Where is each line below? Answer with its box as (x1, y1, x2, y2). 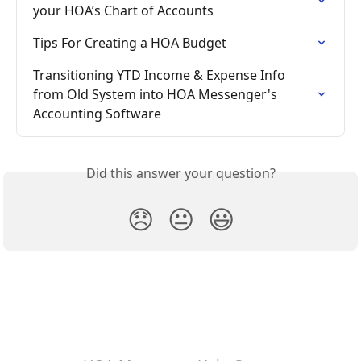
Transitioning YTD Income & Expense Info (33, 66, 288, 85)
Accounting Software (33, 105, 161, 123)
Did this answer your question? (85, 164, 276, 183)
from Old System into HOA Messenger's (33, 85, 280, 104)
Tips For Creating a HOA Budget (33, 34, 226, 52)
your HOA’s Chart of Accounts (33, 2, 214, 20)
